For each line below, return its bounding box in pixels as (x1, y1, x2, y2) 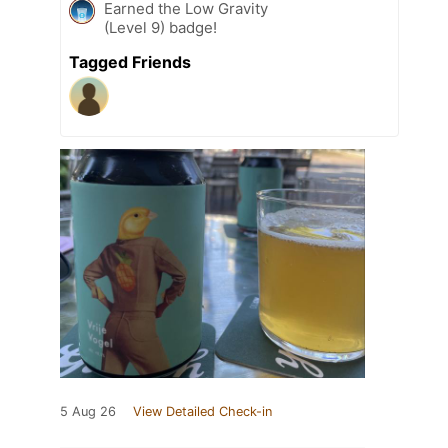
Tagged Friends (69, 52, 191, 73)
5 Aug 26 (60, 404, 116, 420)
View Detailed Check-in (133, 404, 272, 420)
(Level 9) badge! (104, 18, 217, 38)
